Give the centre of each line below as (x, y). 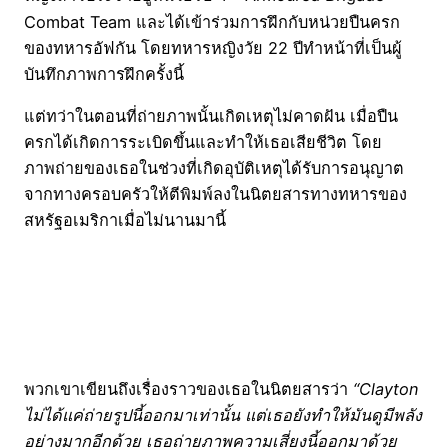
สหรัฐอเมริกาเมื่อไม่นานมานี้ (125, 219)
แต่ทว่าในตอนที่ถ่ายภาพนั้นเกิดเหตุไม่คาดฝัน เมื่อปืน (211, 115)
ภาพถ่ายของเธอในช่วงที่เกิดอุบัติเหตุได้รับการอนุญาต (214, 167)
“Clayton (386, 388)
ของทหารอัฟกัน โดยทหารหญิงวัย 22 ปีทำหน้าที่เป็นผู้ (213, 47)
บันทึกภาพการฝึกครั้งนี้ (104, 73)
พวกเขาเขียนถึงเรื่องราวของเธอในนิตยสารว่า (188, 388)
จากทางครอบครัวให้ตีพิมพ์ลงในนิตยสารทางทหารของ (215, 193)
